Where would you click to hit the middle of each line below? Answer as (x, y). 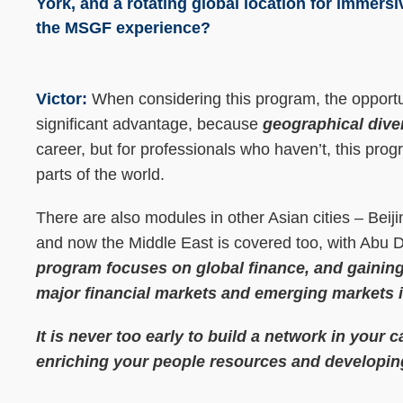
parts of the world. (100, 174)
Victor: (62, 99)
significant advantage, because (149, 124)
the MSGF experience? (123, 27)
